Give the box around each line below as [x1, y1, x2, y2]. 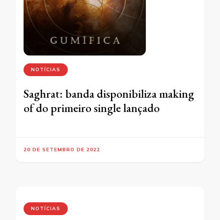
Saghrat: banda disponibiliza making [24, 85, 194, 101]
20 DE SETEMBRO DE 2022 [24, 146, 100, 153]
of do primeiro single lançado [24, 100, 160, 115]
